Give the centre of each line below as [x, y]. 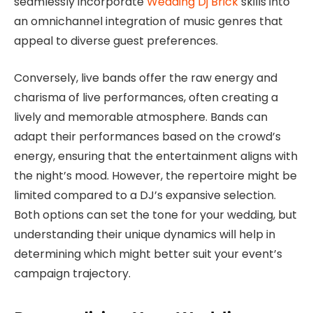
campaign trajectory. [72, 273]
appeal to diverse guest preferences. [116, 41]
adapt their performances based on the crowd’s [147, 136]
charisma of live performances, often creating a [146, 97]
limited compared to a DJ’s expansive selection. [145, 195]
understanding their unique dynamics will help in [145, 234]
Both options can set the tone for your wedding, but [155, 214]
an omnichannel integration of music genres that [148, 22]
